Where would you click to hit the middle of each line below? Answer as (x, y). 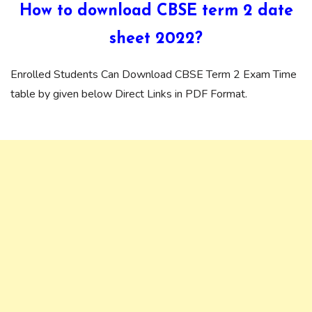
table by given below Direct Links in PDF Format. (129, 94)
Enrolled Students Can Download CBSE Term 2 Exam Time (154, 75)
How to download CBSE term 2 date (156, 12)
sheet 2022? (156, 40)
